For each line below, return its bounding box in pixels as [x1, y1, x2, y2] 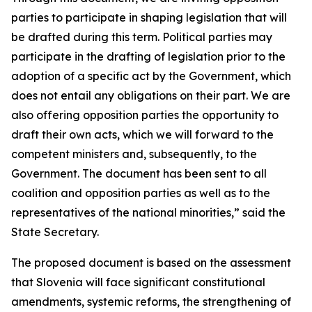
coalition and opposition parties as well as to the [11, 186, 270, 200]
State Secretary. [11, 225, 99, 239]
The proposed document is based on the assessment [11, 256, 291, 270]
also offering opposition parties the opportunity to [11, 108, 279, 122]
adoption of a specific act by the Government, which [11, 69, 291, 83]
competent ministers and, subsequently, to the [11, 147, 257, 161]
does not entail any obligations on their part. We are [11, 88, 290, 102]
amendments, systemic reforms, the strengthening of [11, 295, 291, 309]
